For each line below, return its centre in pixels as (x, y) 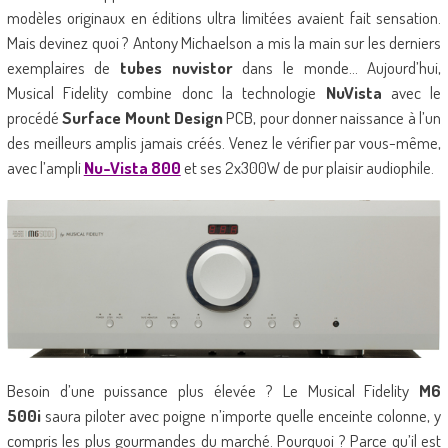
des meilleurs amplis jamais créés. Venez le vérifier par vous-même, (224, 143)
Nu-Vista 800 (132, 168)
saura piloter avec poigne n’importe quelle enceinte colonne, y (241, 416)
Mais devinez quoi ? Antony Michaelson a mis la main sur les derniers (224, 43)
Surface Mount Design (142, 118)
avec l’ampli (45, 168)
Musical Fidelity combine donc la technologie (166, 93)
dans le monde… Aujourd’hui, (337, 68)
